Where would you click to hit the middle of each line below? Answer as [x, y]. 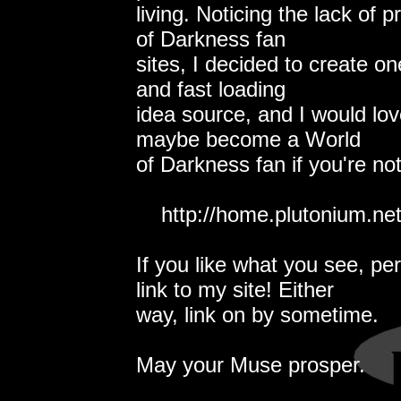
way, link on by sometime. [257, 314]
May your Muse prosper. [251, 364]
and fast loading [211, 89]
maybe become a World [248, 139]
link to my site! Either [235, 289]
